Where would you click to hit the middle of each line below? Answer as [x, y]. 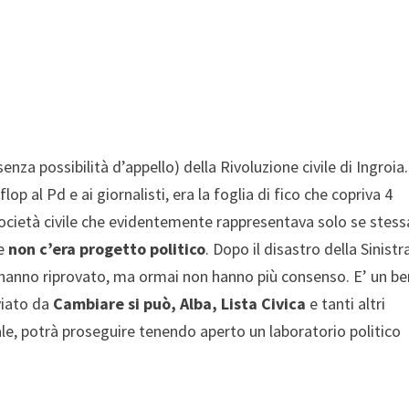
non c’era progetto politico [107, 248]
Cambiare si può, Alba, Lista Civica [182, 303]
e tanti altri [348, 303]
